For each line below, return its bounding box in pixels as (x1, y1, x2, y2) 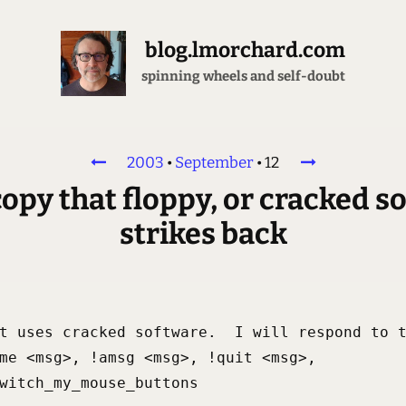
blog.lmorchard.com (145, 38, 345, 63)
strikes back (119, 216, 287, 252)
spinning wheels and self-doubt (141, 68, 345, 84)
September (175, 152, 254, 172)
